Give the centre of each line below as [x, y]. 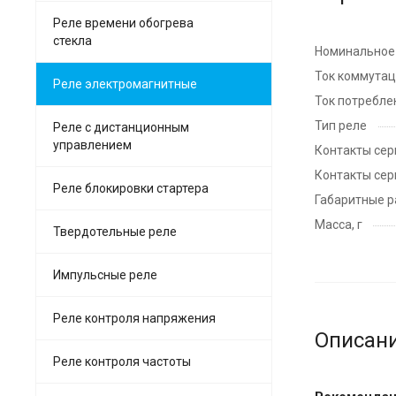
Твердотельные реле [115, 231]
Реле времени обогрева [123, 23]
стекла [72, 40]
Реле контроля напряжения [134, 318]
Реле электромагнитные [125, 84]
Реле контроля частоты [122, 361]
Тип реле [341, 125]
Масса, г [339, 224]
